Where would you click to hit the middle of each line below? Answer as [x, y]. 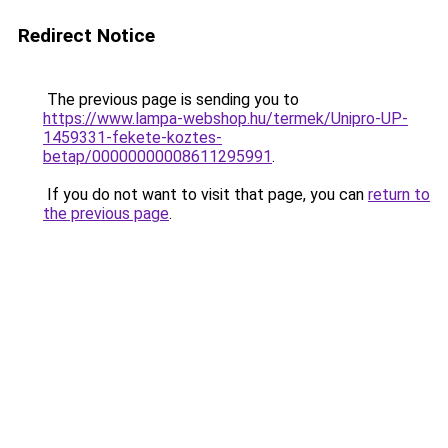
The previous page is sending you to [171, 99]
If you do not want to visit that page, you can [205, 194]
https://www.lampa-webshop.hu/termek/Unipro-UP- [225, 118]
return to [399, 194]
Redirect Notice [86, 35]
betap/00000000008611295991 [157, 156]
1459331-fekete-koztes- [132, 137]
